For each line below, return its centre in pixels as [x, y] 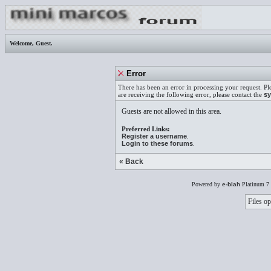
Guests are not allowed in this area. [171, 111]
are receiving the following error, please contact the [191, 94]
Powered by [207, 184]
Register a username [154, 136]
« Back [131, 162]
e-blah [231, 184]
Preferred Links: [146, 129]
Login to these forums [157, 143]
